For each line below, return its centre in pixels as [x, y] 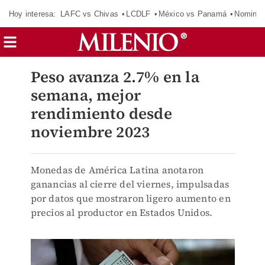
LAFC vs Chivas [89, 14]
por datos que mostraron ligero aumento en [130, 198]
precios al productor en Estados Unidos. [122, 212]
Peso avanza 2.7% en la [115, 77]
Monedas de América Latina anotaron [117, 170]
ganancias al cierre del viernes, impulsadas [130, 184]
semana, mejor [86, 95]
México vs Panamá [192, 14]
